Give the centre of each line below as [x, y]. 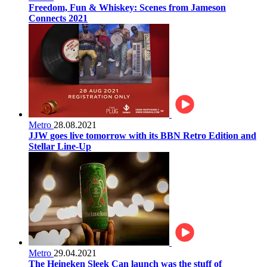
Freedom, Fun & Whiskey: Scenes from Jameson [127, 7]
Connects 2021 [58, 18]
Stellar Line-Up [60, 146]
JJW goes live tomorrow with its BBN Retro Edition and [142, 135]
